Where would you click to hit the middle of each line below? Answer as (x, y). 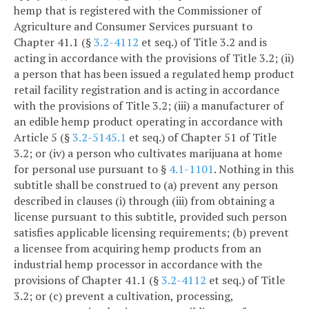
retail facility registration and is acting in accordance (147, 90)
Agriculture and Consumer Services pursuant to (133, 27)
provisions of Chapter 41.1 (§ (88, 280)
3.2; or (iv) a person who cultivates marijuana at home (148, 153)
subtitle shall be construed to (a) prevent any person (146, 185)
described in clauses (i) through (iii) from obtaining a (144, 201)
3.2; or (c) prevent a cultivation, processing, (123, 296)
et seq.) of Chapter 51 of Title (201, 138)
